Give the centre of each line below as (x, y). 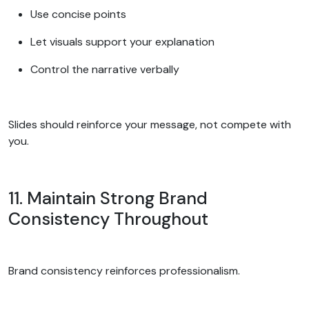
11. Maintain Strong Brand (108, 198)
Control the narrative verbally (106, 69)
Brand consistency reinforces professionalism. (126, 270)
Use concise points (80, 14)
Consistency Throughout (110, 219)
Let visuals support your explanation (124, 41)
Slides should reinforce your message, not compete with (150, 124)
